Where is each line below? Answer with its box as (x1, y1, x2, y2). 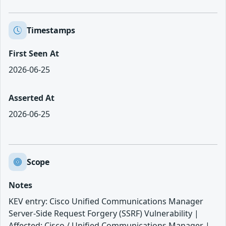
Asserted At (9, 92, 54, 104)
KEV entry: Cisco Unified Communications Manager (9, 196, 203, 207)
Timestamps (27, 24, 76, 36)
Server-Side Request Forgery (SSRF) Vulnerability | (9, 208, 199, 219)
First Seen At (9, 48, 59, 60)
